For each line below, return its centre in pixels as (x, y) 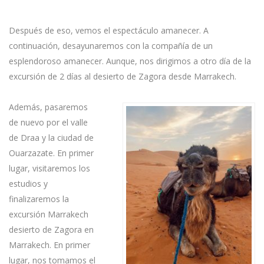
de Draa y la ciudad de (51, 138)
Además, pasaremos (48, 107)
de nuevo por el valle (48, 122)
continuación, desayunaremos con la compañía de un (111, 46)
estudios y (28, 184)
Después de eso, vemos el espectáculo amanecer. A (109, 30)
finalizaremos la (39, 199)
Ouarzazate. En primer (51, 153)
